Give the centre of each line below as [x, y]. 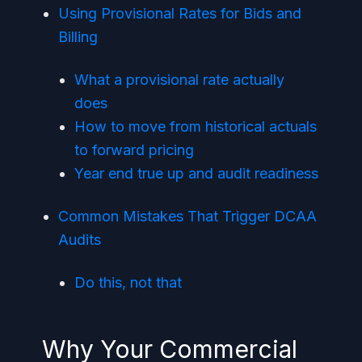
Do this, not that [128, 282]
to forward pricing [134, 150]
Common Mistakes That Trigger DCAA [187, 216]
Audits [80, 240]
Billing [78, 37]
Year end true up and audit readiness [196, 173]
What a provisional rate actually [179, 80]
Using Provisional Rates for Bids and [180, 13]
